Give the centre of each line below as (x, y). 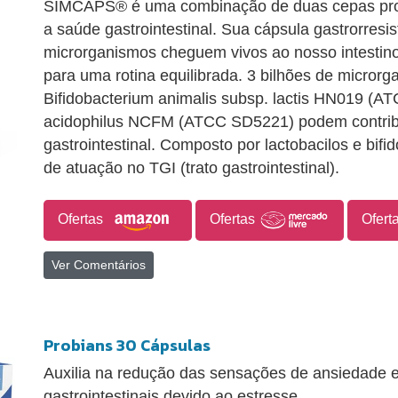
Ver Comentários (99, 264)
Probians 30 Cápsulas (127, 345)
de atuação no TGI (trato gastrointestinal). (191, 168)
